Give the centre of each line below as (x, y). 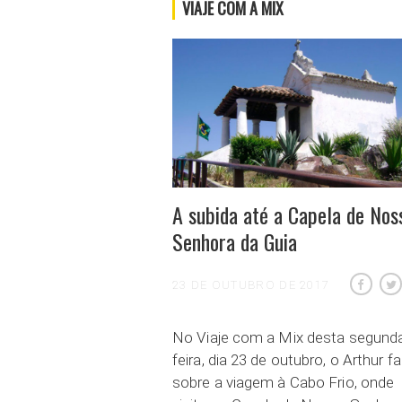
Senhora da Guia (235, 241)
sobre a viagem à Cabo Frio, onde (284, 382)
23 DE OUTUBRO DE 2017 (251, 284)
